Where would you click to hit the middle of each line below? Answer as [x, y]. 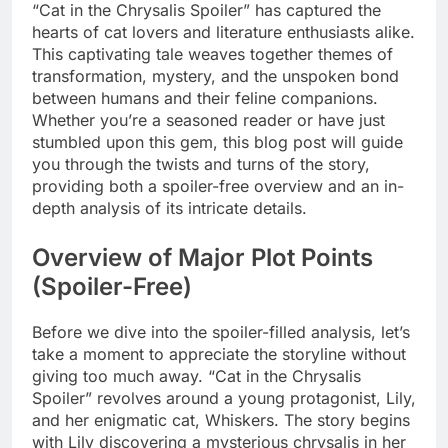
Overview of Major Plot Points [202, 257]
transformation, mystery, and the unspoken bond [215, 75]
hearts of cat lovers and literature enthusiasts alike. [223, 31]
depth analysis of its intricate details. [169, 207]
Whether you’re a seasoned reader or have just [208, 119]
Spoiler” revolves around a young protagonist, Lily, [224, 397]
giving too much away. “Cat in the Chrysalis [196, 375]
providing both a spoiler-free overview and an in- [218, 185]
